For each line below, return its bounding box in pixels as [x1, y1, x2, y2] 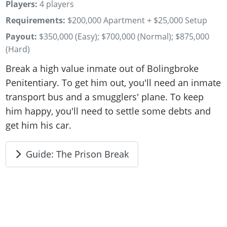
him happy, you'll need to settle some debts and [6, 105, 211, 118]
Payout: [6, 30, 37, 42]
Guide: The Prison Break [25, 147, 129, 160]
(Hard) [6, 43, 30, 55]
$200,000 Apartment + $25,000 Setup [67, 15, 208, 26]
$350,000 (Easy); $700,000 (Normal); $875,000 [39, 30, 210, 42]
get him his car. [6, 119, 72, 132]
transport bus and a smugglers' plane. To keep [6, 91, 204, 103]
